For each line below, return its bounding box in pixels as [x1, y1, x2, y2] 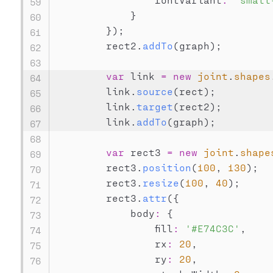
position [142, 161, 191, 173]
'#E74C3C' [185, 222, 240, 234]
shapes [233, 70, 271, 82]
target [136, 101, 173, 112]
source [136, 85, 173, 97]
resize [142, 177, 179, 188]
